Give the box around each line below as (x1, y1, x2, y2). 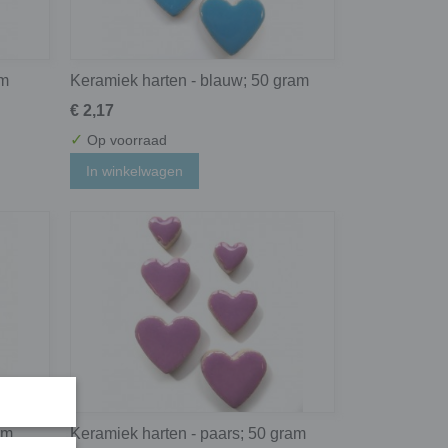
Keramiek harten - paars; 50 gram (70, 425, 306, 443)
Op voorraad (83, 132, 167, 148)
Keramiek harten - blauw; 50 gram (70, 72, 309, 89)
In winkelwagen (86, 163, 183, 180)
